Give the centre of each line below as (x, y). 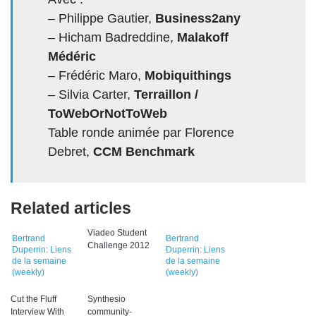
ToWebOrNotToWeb (108, 113)
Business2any (198, 18)
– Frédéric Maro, (96, 75)
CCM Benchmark (144, 151)
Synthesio (107, 299)
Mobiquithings (188, 75)
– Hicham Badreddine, (113, 37)
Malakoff (203, 37)
